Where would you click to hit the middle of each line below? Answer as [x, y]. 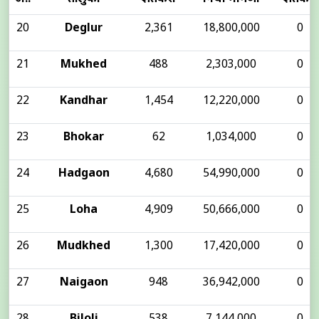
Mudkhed [84, 247]
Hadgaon [84, 174]
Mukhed [84, 65]
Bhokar [84, 138]
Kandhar [84, 101]
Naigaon [84, 283]
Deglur [84, 29]
